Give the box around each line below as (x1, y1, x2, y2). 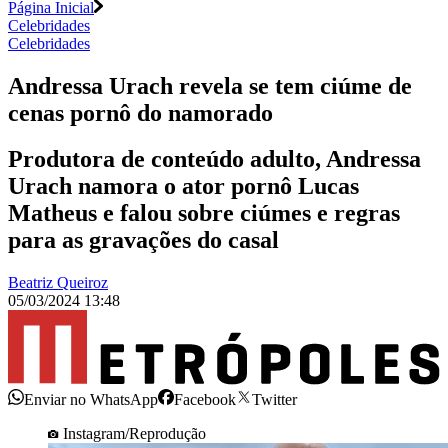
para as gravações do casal (8, 227, 279, 254)
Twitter (252, 390, 297, 408)
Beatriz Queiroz (8, 274, 108, 292)
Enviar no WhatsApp (24, 390, 158, 408)
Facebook (174, 390, 236, 408)
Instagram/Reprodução (63, 424, 206, 442)
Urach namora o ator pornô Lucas (8, 173, 359, 200)
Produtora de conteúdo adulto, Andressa (8, 146, 421, 173)
